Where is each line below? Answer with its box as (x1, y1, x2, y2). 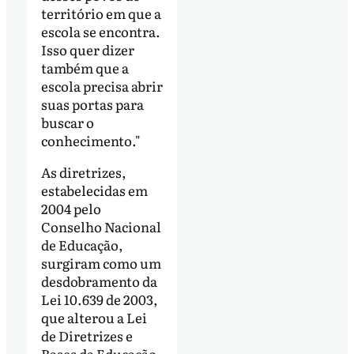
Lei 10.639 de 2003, (40, 288, 158, 309)
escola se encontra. (40, 21, 160, 41)
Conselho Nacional (40, 216, 161, 236)
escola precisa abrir (40, 75, 163, 96)
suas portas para (40, 93, 144, 114)
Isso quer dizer (40, 39, 134, 59)
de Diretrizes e (40, 325, 133, 345)
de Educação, (40, 234, 123, 254)
